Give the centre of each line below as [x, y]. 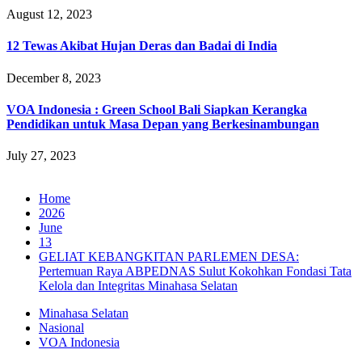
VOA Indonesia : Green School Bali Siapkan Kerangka [157, 109]
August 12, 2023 [49, 15]
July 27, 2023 [41, 156]
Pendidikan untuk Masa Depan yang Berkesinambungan [163, 124]
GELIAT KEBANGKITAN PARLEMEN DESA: [169, 257]
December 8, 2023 [54, 78]
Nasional [61, 328]
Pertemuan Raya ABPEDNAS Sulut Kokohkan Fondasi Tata [195, 271]
